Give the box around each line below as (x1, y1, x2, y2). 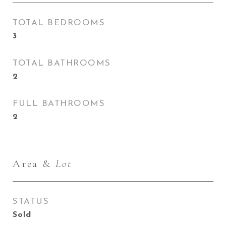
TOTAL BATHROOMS (13, 59, 111, 68)
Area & (13, 157, 55, 170)
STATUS (13, 197, 49, 206)
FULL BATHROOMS (13, 99, 105, 108)
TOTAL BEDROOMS (13, 19, 105, 27)
